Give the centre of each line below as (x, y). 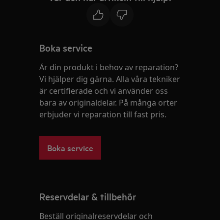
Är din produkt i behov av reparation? (109, 67)
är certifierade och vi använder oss (104, 91)
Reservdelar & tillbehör (88, 196)
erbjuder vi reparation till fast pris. (103, 114)
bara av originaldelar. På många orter (109, 103)
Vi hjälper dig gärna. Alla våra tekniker (110, 79)
